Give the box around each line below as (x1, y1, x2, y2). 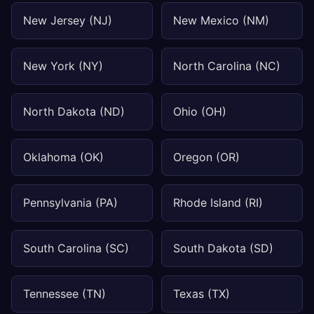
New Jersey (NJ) (23, 13, 112, 27)
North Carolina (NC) (173, 59, 280, 73)
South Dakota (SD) (173, 241, 273, 255)
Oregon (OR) (173, 150, 240, 164)
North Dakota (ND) (23, 104, 125, 118)
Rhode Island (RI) (173, 196, 263, 210)
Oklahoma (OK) (23, 150, 104, 164)
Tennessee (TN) (23, 287, 106, 301)
